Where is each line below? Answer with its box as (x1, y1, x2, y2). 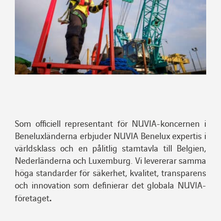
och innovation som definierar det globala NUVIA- (14, 179, 207, 191)
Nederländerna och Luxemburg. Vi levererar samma (14, 154, 207, 167)
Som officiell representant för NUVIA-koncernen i (14, 117, 207, 130)
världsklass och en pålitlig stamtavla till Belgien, (14, 142, 207, 154)
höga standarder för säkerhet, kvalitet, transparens (14, 166, 207, 179)
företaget (14, 191, 49, 204)
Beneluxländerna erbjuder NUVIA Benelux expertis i (14, 129, 207, 142)
